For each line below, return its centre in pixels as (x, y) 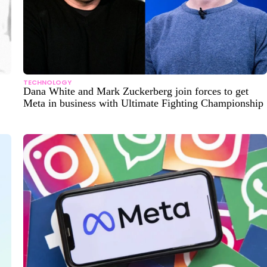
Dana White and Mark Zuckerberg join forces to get (136, 91)
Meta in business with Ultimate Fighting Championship (143, 103)
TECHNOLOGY (47, 82)
